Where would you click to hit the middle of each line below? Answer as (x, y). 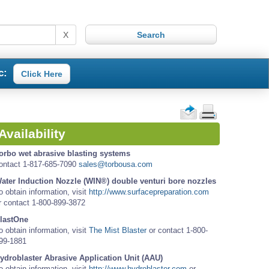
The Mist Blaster (118, 231)
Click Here (41, 74)
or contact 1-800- (177, 231)
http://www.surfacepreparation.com (149, 192)
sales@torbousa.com (116, 165)
